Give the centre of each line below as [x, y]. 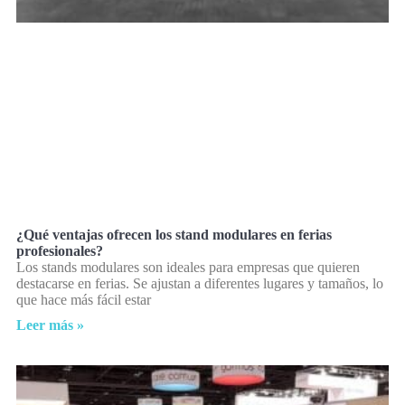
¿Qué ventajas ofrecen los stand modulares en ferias [174, 234]
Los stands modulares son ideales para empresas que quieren [188, 267]
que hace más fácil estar [84, 299]
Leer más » [50, 325]
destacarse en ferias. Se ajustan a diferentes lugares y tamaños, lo [200, 283]
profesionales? [60, 250]
